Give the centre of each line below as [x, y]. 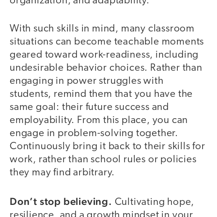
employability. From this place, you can [99, 121]
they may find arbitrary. [62, 173]
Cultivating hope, [153, 202]
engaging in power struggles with [87, 81]
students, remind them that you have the [101, 94]
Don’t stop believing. [61, 201]
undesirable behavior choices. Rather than [106, 68]
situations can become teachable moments [107, 42]
